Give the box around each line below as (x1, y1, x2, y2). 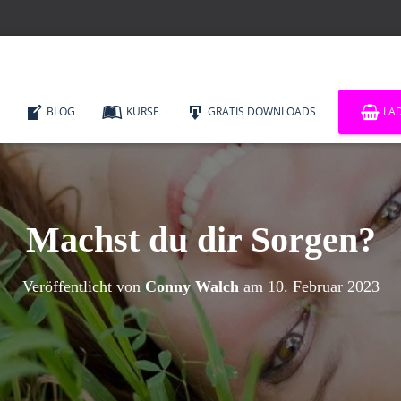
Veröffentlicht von (21, 277, 145, 295)
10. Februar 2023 (267, 277, 380, 295)
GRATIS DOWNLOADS (208, 103, 316, 119)
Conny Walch (144, 277, 239, 295)
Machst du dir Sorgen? (25, 219, 376, 260)
